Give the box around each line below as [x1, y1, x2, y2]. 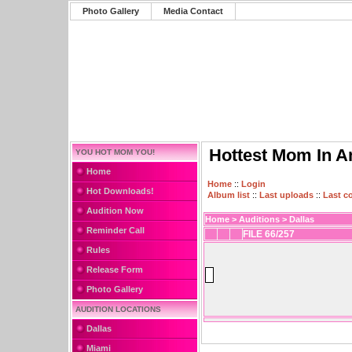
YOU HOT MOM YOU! [75, 148, 155, 156]
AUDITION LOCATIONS [75, 305, 161, 313]
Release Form [86, 265, 143, 274]
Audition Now [86, 206, 144, 215]
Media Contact [163, 6, 223, 16]
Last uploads [259, 190, 313, 200]
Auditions [239, 214, 280, 224]
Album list [207, 190, 250, 200]
